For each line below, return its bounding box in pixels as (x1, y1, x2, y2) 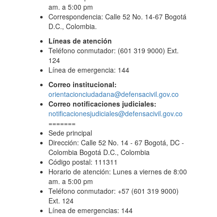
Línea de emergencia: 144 (48, 65, 129, 75)
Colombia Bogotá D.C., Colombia (48, 147, 150, 157)
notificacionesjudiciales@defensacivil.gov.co (48, 108, 183, 118)
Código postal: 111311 (48, 157, 118, 167)
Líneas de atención (48, 36, 112, 46)
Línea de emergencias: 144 (48, 205, 133, 215)
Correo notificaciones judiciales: (48, 99, 156, 108)
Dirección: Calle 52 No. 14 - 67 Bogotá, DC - (48, 138, 184, 147)
